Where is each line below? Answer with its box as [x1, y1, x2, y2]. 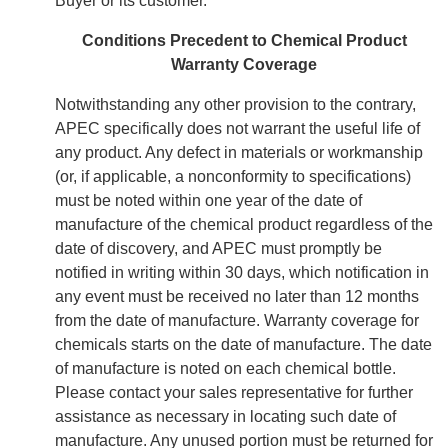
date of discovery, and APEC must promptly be [55, 240, 382, 258]
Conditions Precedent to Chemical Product [81, 32, 407, 50]
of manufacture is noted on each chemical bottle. [55, 360, 396, 378]
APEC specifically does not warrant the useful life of [55, 120, 420, 138]
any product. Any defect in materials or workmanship [55, 144, 423, 162]
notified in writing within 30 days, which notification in [55, 264, 429, 282]
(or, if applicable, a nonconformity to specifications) [55, 168, 411, 186]
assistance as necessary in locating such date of [55, 408, 396, 426]
